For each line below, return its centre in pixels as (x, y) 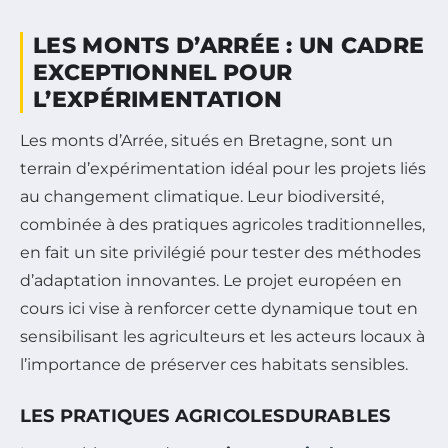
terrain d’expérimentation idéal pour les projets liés (223, 168)
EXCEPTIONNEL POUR (163, 72)
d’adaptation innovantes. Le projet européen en (211, 280)
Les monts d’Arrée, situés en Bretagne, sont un (206, 140)
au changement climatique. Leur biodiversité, (202, 196)
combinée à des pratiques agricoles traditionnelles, (222, 224)
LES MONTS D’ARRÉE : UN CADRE (229, 45)
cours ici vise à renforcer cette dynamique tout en (219, 308)
